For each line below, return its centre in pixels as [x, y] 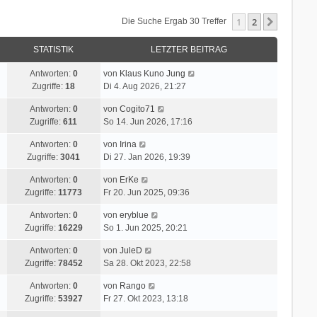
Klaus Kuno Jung [152, 73]
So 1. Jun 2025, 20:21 [145, 227]
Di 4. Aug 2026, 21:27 [144, 86]
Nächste [298, 22]
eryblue [134, 215]
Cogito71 [137, 109]
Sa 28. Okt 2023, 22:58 [147, 263]
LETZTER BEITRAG [189, 49]
